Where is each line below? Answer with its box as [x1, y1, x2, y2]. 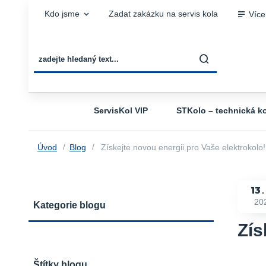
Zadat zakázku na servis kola [108, 9, 218, 18]
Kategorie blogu [33, 199, 106, 210]
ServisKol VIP [94, 106, 148, 115]
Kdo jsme [44, 9, 80, 18]
